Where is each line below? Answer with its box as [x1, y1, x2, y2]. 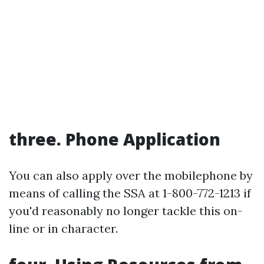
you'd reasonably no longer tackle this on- [9, 203, 243, 218]
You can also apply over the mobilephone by [9, 168, 253, 183]
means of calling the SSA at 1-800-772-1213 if [9, 186, 251, 200]
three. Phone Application [9, 128, 220, 150]
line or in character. [9, 221, 118, 236]
